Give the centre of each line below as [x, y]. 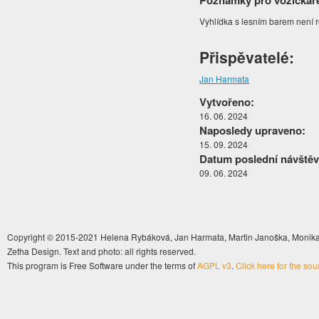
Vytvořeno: [227, 102]
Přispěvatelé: [247, 57]
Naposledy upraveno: [253, 131]
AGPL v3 [214, 266]
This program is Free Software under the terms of [102, 266]
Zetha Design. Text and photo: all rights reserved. [101, 251]
